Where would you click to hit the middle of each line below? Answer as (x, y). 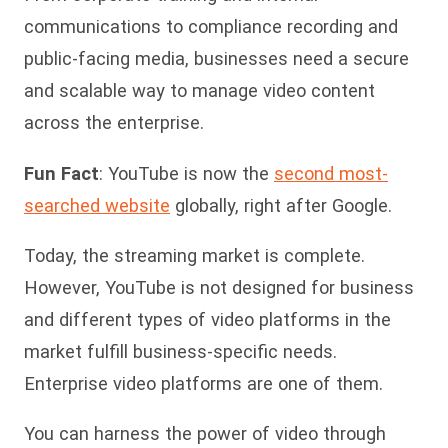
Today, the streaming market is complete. (194, 256)
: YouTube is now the (186, 173)
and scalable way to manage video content (199, 91)
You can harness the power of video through (205, 434)
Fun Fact (61, 173)
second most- (331, 173)
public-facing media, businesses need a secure (216, 59)
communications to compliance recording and (211, 27)
